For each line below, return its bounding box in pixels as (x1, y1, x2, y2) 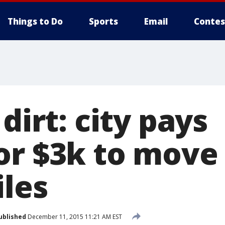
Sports (89, 16, 118, 27)
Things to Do (8, 16, 63, 27)
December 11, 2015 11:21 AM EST (26, 212, 122, 221)
